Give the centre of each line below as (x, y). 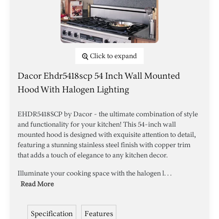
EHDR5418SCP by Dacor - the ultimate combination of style (108, 114)
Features (99, 214)
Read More (37, 184)
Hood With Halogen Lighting (73, 89)
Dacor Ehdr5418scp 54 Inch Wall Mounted (99, 76)
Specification (52, 214)
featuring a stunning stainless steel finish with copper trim (104, 145)
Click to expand (113, 56)
